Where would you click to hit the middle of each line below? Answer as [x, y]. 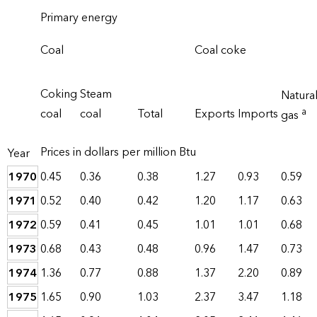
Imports [258, 114]
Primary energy [79, 18]
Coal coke [220, 51]
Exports [215, 114]
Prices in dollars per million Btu [118, 152]
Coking [59, 94]
